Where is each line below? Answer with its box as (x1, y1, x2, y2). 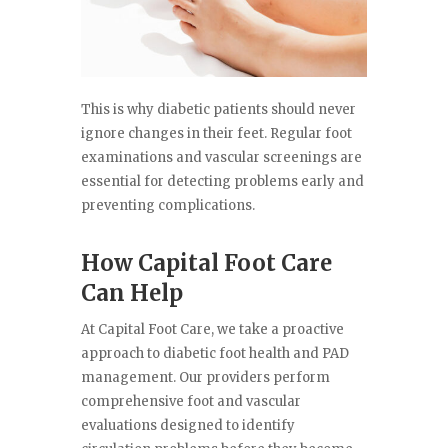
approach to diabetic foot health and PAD (80, 345, 349, 363)
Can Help (80, 279, 183, 308)
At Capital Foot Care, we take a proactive (80, 321, 344, 339)
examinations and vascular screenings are (80, 149, 362, 167)
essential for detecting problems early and (80, 173, 364, 191)
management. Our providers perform (80, 369, 330, 387)
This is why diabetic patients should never (80, 101, 356, 119)
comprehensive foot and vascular (80, 393, 301, 411)
